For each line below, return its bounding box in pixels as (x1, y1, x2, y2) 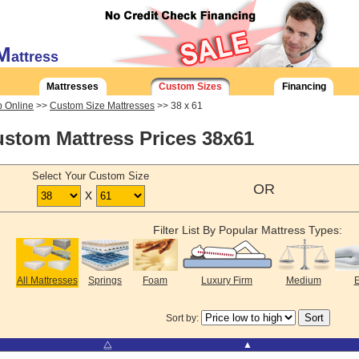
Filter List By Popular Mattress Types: (153, 224, 342, 237)
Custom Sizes (159, 81, 222, 92)
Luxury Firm (201, 275, 252, 287)
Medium (285, 275, 321, 287)
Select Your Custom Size (32, 170, 149, 183)
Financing (281, 81, 326, 92)
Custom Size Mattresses (50, 100, 155, 111)
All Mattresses (16, 275, 78, 287)
